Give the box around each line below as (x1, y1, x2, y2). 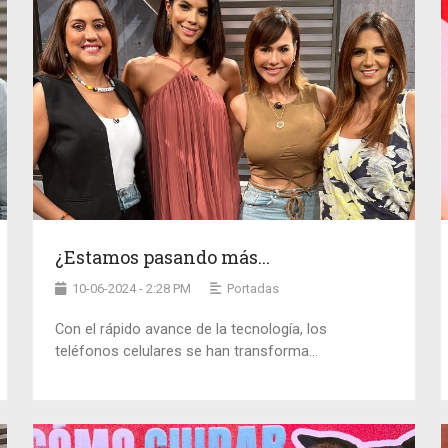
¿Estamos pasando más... (55, 244, 271, 269)
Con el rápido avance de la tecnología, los (55, 320, 328, 338)
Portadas (227, 280, 280, 296)
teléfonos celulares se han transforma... (55, 342, 319, 360)
